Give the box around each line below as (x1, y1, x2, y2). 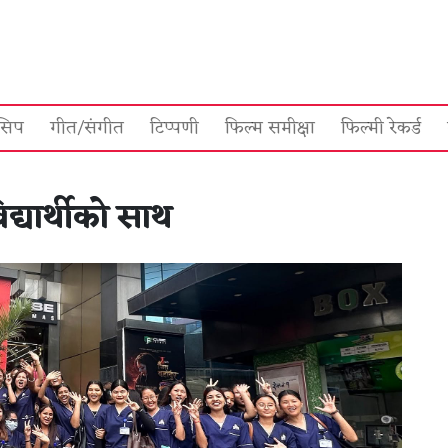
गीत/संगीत (50, 112, 124, 144)
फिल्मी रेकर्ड (341, 112, 421, 144)
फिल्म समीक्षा (225, 112, 315, 144)
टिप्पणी (150, 112, 199, 144)
